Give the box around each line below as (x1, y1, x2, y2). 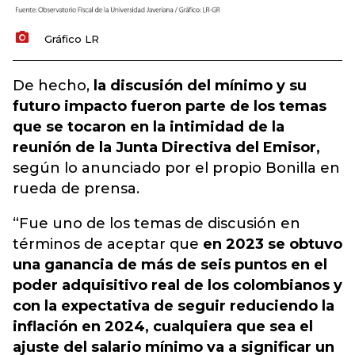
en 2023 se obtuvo (203, 235, 342, 253)
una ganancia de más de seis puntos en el (13, 256, 327, 273)
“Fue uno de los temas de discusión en (13, 215, 300, 232)
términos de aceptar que (13, 235, 203, 253)
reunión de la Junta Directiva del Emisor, (13, 139, 320, 156)
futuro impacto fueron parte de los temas (13, 97, 326, 115)
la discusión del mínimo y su (94, 77, 307, 94)
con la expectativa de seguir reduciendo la (13, 297, 334, 315)
